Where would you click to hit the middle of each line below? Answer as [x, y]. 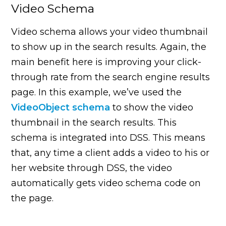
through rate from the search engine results [111, 77]
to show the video [152, 107]
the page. [33, 198]
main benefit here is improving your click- [106, 62]
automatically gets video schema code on [106, 183]
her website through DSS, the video [92, 168]
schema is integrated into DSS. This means [108, 137]
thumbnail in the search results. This [94, 122]
